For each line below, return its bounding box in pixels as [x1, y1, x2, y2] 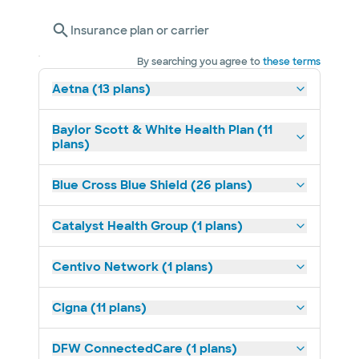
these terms [263, 55, 321, 68]
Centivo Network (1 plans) [52, 259, 213, 275]
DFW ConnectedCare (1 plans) [52, 341, 237, 357]
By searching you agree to [137, 55, 260, 68]
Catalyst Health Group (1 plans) [52, 218, 243, 234]
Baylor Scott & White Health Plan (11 [52, 122, 272, 138]
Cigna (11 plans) [52, 300, 147, 316]
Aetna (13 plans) [52, 81, 151, 97]
